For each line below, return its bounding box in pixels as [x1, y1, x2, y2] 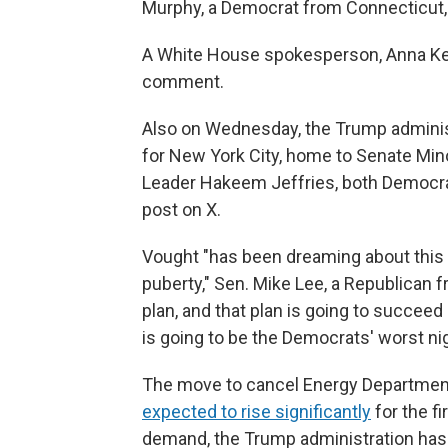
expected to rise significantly [142, 401, 371, 422]
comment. [142, 71, 224, 92]
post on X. [142, 199, 221, 220]
